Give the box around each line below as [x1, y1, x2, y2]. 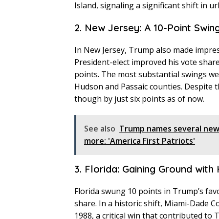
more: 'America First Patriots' [84, 135, 195, 147]
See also [84, 123, 115, 134]
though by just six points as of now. [74, 93, 204, 105]
